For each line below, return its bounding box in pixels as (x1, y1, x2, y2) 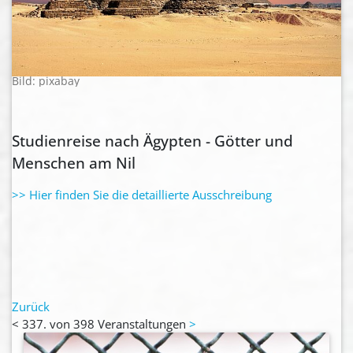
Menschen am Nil (12, 153, 151, 173)
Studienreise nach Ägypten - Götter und (12, 131, 293, 151)
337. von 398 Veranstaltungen (22, 316, 189, 333)
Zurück (12, 299, 50, 315)
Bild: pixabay (12, 74, 80, 89)
